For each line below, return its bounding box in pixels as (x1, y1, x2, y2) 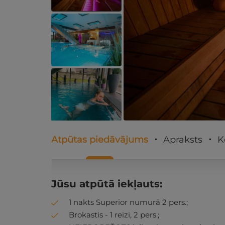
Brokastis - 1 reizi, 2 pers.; (69, 210, 159, 219)
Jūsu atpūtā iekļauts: (51, 178, 162, 190)
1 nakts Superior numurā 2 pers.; (69, 197, 188, 207)
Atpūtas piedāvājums (51, 134, 148, 145)
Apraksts (163, 134, 202, 145)
